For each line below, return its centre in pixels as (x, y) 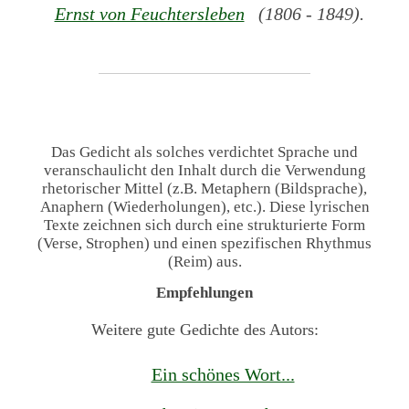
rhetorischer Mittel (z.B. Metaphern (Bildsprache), (204, 188)
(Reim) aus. (204, 261)
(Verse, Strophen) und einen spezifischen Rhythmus (204, 243)
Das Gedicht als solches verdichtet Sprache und (204, 152)
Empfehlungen (204, 293)
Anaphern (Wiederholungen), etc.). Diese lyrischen (204, 206)
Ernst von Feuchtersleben (149, 14)
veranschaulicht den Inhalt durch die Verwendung (204, 170)
